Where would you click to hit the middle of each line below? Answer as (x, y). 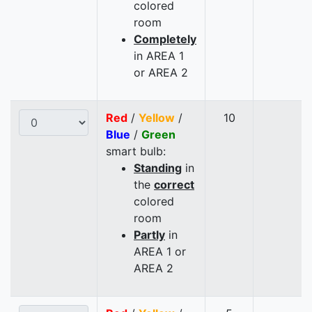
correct (174, 185)
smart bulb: (136, 151)
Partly (149, 235)
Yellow (157, 118)
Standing (158, 168)
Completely (165, 39)
